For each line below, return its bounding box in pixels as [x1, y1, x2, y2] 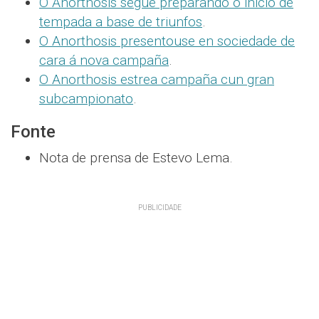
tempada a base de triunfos [39, 14, 202, 31]
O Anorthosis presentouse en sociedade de [39, 33, 295, 50]
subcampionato [39, 90, 133, 108]
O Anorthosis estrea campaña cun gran [39, 71, 274, 88]
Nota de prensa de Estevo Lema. [39, 150, 233, 167]
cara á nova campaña [39, 52, 169, 69]
